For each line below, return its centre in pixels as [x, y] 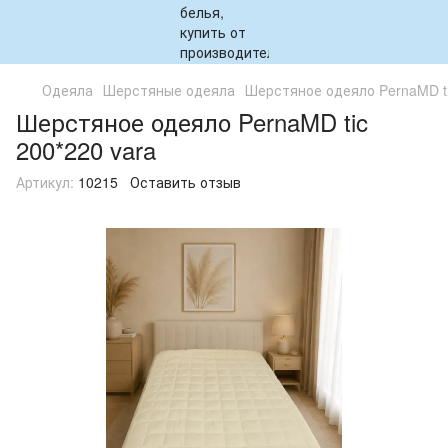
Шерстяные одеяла [169, 90]
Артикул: [45, 182]
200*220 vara [86, 149]
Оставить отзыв [185, 182]
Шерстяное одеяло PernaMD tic [192, 121]
